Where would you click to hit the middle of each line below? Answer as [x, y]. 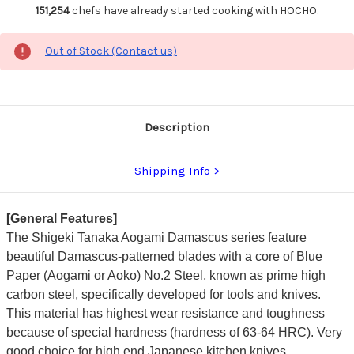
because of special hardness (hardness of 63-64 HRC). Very [174, 332]
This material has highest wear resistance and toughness [165, 313]
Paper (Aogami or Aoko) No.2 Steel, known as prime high [166, 275]
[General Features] [61, 218]
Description [177, 127]
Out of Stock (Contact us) [111, 51]
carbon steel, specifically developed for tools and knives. [163, 294]
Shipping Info [172, 170]
